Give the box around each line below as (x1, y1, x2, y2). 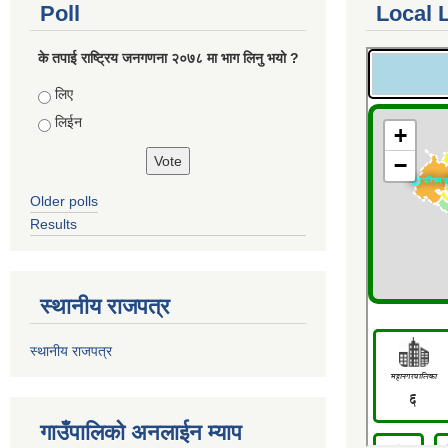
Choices (37, 86, 94, 103)
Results (30, 216, 77, 233)
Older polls (30, 193, 98, 210)
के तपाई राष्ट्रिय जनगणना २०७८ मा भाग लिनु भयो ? (37, 50, 299, 67)
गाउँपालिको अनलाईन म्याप (40, 420, 242, 446)
